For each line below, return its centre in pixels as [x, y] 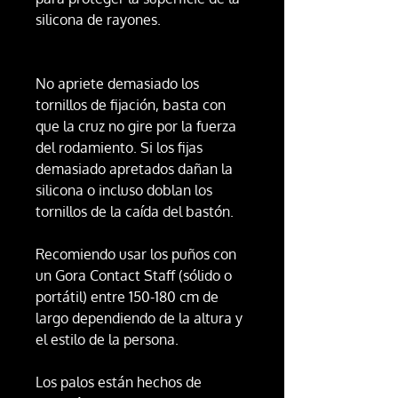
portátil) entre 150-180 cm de [127, 297]
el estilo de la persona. [107, 340]
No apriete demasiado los [117, 84]
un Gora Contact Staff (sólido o [134, 276]
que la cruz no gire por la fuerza [136, 127]
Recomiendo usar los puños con [136, 255]
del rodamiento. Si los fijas [119, 148]
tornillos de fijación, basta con [131, 105]
